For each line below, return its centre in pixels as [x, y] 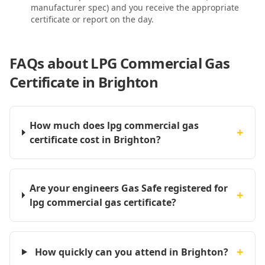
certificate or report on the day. [92, 19]
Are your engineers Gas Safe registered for [128, 188]
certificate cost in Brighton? [96, 140]
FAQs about [50, 63]
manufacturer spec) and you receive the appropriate [135, 7]
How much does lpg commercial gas [114, 125]
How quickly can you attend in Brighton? [132, 252]
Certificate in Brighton [84, 82]
